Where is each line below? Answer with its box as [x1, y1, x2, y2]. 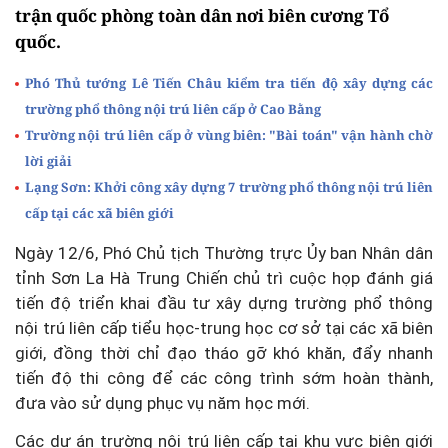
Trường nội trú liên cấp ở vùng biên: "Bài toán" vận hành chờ [25, 126, 433, 145]
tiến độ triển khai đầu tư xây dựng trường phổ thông [15, 293, 433, 314]
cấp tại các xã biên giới [25, 204, 174, 223]
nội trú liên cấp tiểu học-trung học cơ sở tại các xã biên [15, 318, 433, 339]
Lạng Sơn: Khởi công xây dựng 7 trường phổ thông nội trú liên [25, 178, 433, 197]
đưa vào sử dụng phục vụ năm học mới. [15, 393, 310, 414]
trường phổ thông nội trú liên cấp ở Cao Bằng [25, 100, 321, 119]
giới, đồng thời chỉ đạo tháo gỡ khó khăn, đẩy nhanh [15, 343, 433, 364]
